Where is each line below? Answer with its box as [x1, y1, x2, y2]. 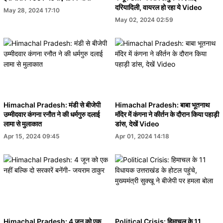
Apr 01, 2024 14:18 [115, 132, 169, 140]
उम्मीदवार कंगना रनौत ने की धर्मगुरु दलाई [3, 110, 100, 119]
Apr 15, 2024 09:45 [3, 132, 60, 140]
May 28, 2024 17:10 [3, 6, 60, 14]
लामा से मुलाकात [3, 119, 42, 128]
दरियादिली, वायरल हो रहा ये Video [115, 2, 202, 11]
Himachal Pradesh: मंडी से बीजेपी [3, 101, 101, 110]
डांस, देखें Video [115, 119, 159, 128]
